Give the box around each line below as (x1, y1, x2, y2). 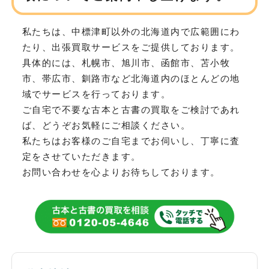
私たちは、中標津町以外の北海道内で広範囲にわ (22, 26, 240, 37)
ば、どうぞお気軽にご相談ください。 (22, 120, 191, 131)
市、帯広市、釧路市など (22, 73, 131, 84)
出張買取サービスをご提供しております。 (52, 42, 240, 53)
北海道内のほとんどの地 (131, 73, 240, 84)
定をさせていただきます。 (22, 151, 141, 162)
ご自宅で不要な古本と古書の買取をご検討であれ (22, 104, 240, 115)
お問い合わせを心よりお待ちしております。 (22, 167, 220, 178)
